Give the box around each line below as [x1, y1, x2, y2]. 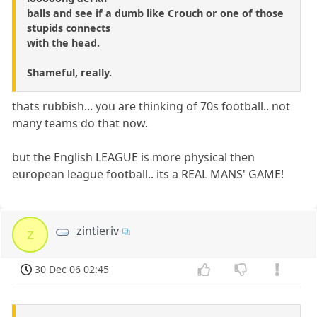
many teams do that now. [12, 115, 149, 132]
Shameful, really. [27, 66, 112, 80]
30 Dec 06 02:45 [35, 263, 110, 277]
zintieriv [76, 223, 120, 239]
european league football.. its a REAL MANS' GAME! [12, 166, 284, 183]
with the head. [27, 36, 100, 50]
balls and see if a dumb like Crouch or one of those [27, 6, 284, 21]
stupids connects [27, 21, 110, 35]
